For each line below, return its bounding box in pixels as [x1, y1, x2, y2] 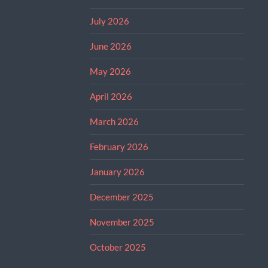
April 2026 [89, 90, 132, 102]
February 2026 [89, 141, 148, 152]
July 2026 [89, 15, 129, 26]
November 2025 [89, 216, 154, 227]
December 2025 [89, 191, 154, 202]
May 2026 [89, 65, 131, 77]
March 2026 [89, 115, 139, 127]
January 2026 [89, 166, 145, 177]
